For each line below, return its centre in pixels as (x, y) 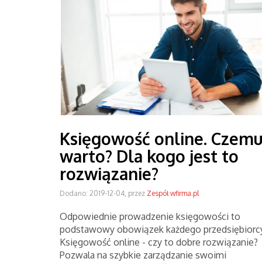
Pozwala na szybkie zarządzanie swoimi (143, 255)
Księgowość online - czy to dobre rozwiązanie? (159, 242)
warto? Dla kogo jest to (149, 156)
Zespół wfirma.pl (173, 193)
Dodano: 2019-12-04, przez (103, 193)
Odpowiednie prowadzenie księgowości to (150, 216)
